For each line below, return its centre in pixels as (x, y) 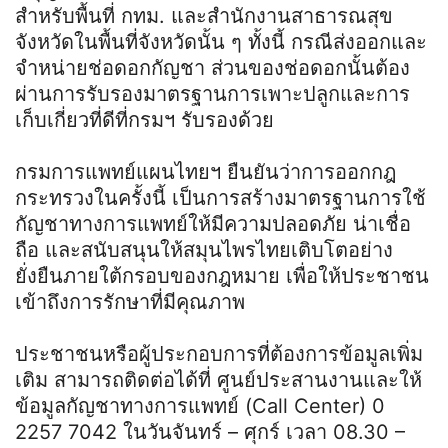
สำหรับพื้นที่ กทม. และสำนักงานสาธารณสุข (204, 15)
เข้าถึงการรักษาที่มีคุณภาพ (130, 301)
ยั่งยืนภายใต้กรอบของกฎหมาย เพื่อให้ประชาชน (222, 275)
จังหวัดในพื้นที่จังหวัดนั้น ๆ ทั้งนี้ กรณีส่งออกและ (221, 41)
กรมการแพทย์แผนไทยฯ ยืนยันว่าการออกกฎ (205, 171)
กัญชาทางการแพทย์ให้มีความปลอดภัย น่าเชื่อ (213, 223)
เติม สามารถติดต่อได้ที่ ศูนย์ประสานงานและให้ (218, 379)
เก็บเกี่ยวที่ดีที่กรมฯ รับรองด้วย (144, 119)
